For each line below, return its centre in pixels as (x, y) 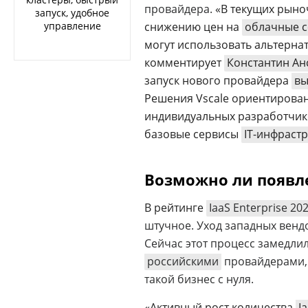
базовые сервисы (193, 134)
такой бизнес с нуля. (199, 279)
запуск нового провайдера (218, 80)
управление (72, 26)
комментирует (183, 62)
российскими (183, 261)
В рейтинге (175, 207)
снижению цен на (193, 26)
